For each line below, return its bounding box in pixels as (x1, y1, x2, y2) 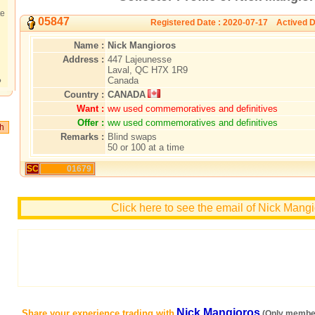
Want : (77, 103, 104, 114)
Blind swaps (108, 131, 157, 142)
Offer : (77, 117, 104, 128)
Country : (64, 89, 104, 100)
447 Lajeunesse (108, 53, 172, 65)
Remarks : (60, 131, 104, 142)
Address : (63, 53, 104, 65)
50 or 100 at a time (108, 141, 184, 153)
